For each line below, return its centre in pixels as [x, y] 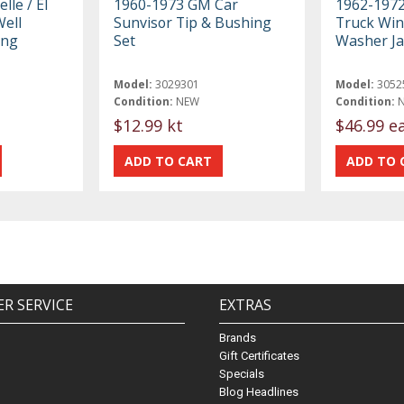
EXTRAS [245, 305]
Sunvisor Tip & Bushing [193, 22]
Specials [241, 374]
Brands [237, 338]
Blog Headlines [258, 392]
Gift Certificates [259, 356]
